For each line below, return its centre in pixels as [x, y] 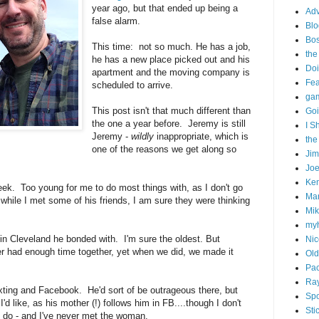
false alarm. [116, 21]
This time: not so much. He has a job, [172, 47]
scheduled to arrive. [133, 85]
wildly [143, 137]
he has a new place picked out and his [171, 60]
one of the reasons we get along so [164, 150]
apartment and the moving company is [171, 73]
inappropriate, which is [202, 137]
